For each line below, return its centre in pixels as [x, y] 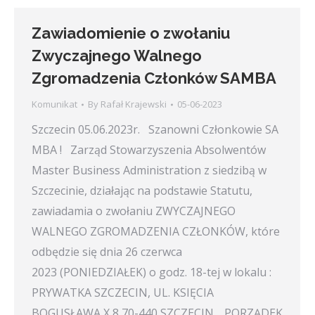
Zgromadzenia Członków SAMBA [154, 78]
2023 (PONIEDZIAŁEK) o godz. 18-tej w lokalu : [152, 272]
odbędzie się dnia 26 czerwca [107, 252]
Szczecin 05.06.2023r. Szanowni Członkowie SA [155, 130]
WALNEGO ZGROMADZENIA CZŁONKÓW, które [156, 232]
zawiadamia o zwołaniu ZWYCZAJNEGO [134, 211]
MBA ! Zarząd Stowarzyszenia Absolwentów [149, 150]
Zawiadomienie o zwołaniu [131, 33]
